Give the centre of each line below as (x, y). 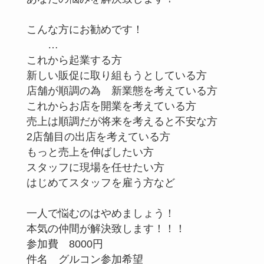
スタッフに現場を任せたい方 (95, 167)
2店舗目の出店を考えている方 (98, 136)
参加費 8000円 (70, 244)
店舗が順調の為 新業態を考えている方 (122, 90)
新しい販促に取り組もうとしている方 (116, 75)
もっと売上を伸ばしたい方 (90, 152)
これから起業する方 (85, 60)
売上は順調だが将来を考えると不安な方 (122, 121)
